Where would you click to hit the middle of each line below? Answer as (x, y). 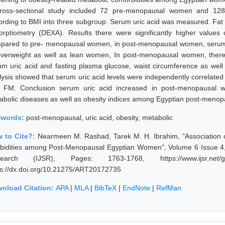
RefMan (169, 188)
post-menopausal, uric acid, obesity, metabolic (99, 117)
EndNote (136, 188)
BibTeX (105, 188)
